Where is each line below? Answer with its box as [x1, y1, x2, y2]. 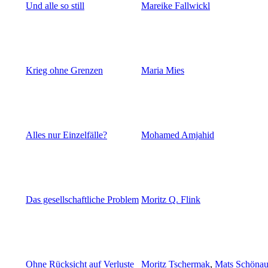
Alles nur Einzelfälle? [26, 130, 107, 141]
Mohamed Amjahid [141, 130, 214, 141]
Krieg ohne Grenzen [26, 65, 103, 76]
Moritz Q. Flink [141, 194, 200, 205]
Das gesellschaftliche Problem [26, 194, 139, 205]
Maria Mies [141, 65, 184, 76]
